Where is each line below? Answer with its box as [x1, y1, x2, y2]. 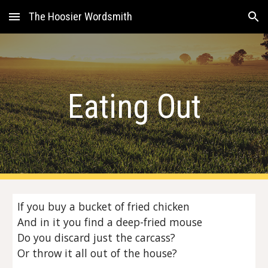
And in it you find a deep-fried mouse [17, 215, 203, 229]
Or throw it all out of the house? [17, 246, 178, 260]
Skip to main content [10, 17, 95, 28]
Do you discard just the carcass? [17, 230, 176, 245]
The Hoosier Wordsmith [29, 10, 132, 23]
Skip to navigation [184, 17, 258, 28]
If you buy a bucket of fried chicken [17, 199, 190, 214]
